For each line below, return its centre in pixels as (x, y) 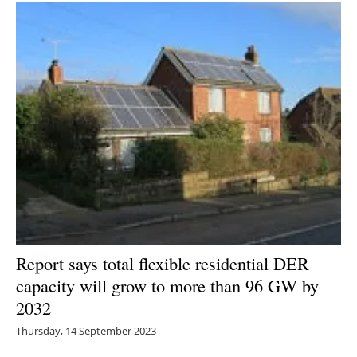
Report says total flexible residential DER (163, 263)
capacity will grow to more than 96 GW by (167, 285)
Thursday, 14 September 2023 (86, 330)
